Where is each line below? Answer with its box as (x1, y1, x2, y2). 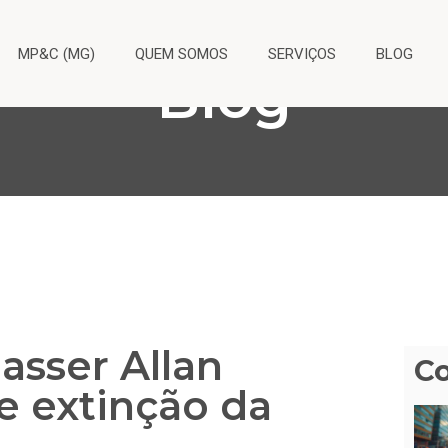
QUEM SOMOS (135, 44, 228, 63)
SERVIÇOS (268, 44, 336, 63)
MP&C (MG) (18, 44, 95, 63)
